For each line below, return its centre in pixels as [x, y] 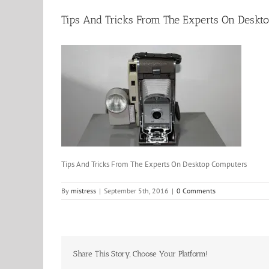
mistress [83, 191]
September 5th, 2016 [136, 191]
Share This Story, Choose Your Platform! [141, 254]
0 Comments [196, 191]
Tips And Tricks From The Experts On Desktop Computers [154, 164]
